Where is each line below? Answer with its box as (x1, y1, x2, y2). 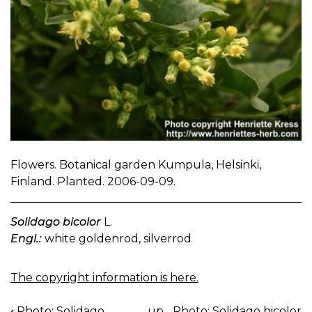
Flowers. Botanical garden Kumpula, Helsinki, (10, 158, 261, 172)
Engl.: (10, 232, 42, 246)
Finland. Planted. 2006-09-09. (10, 175, 175, 189)
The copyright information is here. (10, 271, 198, 285)
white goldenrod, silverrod (42, 232, 192, 246)
